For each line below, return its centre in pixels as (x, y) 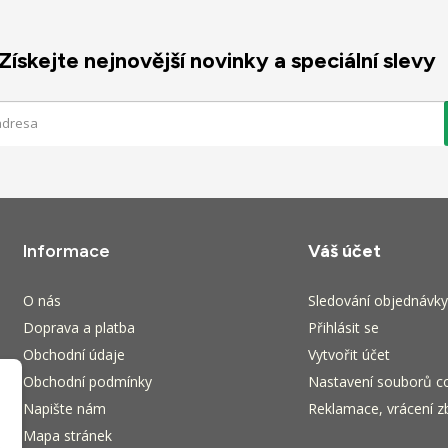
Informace (67, 251)
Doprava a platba (79, 328)
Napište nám (65, 409)
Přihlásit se (343, 328)
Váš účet (344, 251)
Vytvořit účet (349, 355)
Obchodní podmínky (88, 382)
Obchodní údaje (74, 355)
